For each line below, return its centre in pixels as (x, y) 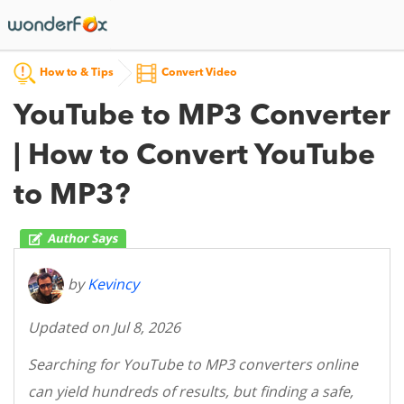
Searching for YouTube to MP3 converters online (193, 364)
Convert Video (199, 73)
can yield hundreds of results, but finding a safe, (191, 391)
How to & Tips (77, 73)
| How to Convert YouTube (194, 157)
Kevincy (113, 285)
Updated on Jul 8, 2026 (104, 327)
